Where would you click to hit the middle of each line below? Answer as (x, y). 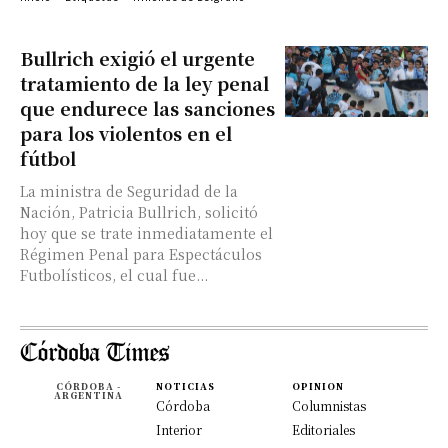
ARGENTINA (88, 395)
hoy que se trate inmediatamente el (146, 233)
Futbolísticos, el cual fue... (114, 275)
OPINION (318, 386)
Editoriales (323, 429)
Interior (179, 429)
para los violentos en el (126, 133)
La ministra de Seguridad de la (129, 191)
